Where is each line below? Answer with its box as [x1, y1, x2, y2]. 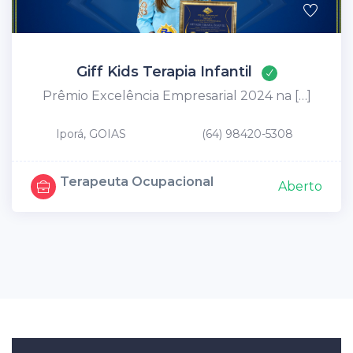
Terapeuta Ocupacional [60, 174, 214, 190]
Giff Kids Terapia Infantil [76, 63, 252, 81]
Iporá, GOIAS [56, 127, 126, 142]
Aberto [278, 179, 322, 195]
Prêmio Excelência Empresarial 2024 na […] [42, 88, 311, 104]
